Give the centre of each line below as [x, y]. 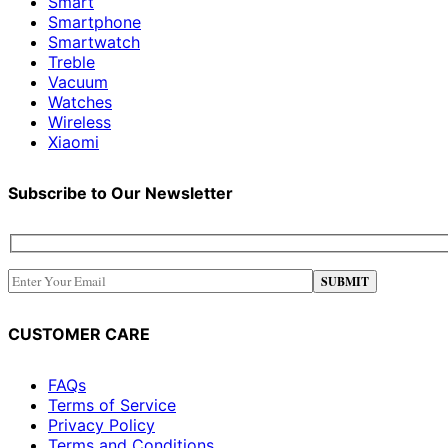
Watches [80, 102]
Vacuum [78, 82]
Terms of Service [112, 404]
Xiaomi [73, 142]
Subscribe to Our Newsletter [120, 193]
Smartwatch [94, 42]
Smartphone [94, 22]
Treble [71, 62]
